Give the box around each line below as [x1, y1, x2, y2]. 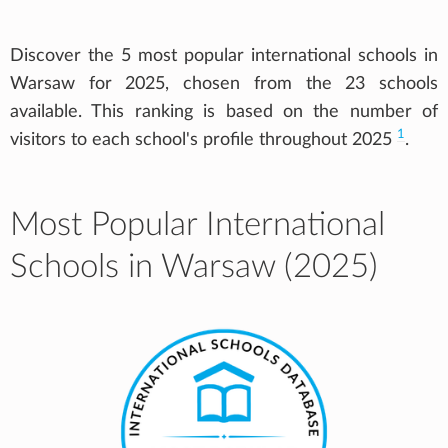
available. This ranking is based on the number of [10, 103, 438, 120]
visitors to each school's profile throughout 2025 [10, 131, 397, 148]
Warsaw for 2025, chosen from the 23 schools [10, 75, 438, 92]
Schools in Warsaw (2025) [10, 250, 378, 283]
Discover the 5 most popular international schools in [10, 47, 438, 64]
